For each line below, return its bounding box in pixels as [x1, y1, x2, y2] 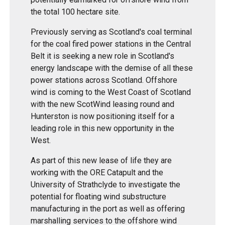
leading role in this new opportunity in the [31, 124, 175, 134]
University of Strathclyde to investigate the [31, 180, 181, 190]
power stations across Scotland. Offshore [31, 75, 178, 85]
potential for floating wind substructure [31, 192, 167, 202]
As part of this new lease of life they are [31, 156, 172, 166]
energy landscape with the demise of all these [31, 63, 193, 73]
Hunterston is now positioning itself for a [31, 111, 175, 122]
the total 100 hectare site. [31, 7, 121, 17]
